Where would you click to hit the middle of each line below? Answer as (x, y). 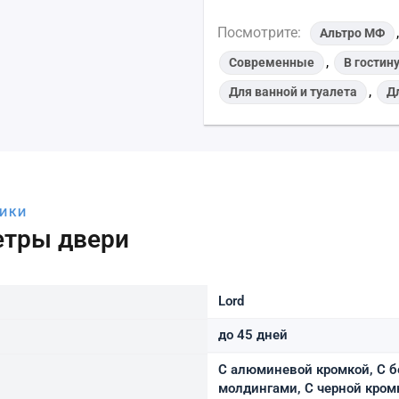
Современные (272, 62)
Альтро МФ (353, 33)
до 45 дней (253, 334)
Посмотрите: (261, 33)
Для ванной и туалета (293, 91)
